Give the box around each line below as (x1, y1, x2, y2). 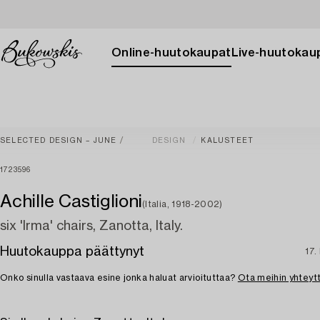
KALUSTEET (201, 137, 254, 144)
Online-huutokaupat (111, 47, 231, 59)
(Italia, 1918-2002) (142, 200, 223, 209)
